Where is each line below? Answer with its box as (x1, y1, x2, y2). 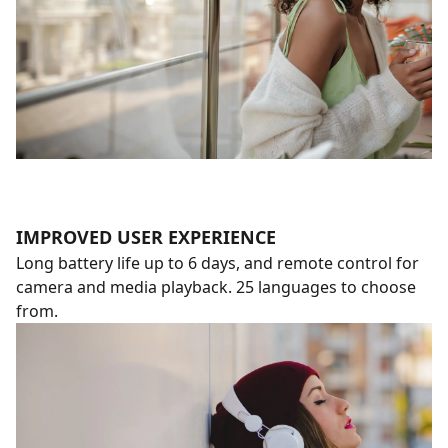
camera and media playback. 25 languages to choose (16, 275, 416, 298)
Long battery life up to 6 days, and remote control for (16, 251, 419, 274)
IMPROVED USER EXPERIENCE (16, 224, 276, 249)
